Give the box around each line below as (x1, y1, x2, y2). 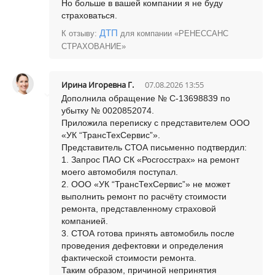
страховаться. (61, 10, 117, 20)
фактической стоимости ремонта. (61, 253, 196, 263)
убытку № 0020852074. (61, 106, 154, 115)
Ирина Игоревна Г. (61, 79, 134, 90)
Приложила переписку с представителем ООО (61, 118, 250, 128)
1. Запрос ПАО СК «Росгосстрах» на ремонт (61, 155, 239, 165)
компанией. (61, 216, 108, 226)
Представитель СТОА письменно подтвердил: (61, 142, 247, 152)
